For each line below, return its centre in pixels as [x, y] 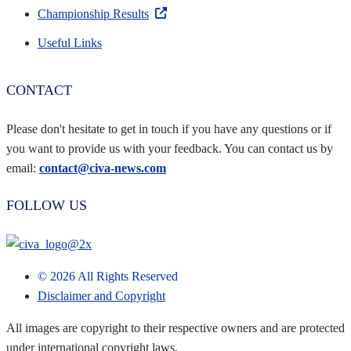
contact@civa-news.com [103, 168]
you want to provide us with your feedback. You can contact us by [170, 148]
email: [23, 168]
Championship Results [93, 13]
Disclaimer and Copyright [101, 296]
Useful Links [70, 42]
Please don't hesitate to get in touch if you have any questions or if [169, 128]
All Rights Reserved [127, 277]
